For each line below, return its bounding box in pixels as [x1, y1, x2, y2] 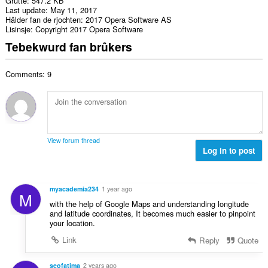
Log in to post [203, 144, 255, 156]
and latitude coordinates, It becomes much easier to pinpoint [49, 208, 255, 220]
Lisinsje [5, 23, 31, 35]
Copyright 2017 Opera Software [35, 23, 143, 35]
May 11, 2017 [50, 4, 97, 16]
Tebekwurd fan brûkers [5, 38, 132, 56]
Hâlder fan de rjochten [5, 13, 81, 25]
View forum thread [47, 135, 100, 145]
